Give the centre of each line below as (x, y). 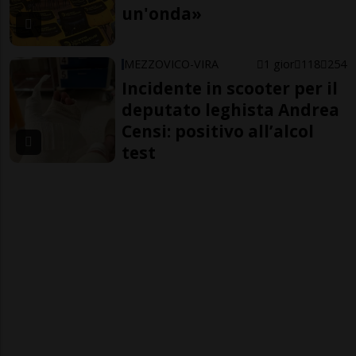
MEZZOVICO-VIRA (172, 64)
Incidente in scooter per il (230, 88)
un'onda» (162, 14)
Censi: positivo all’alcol (218, 131)
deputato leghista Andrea (231, 109)
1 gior (279, 64)
